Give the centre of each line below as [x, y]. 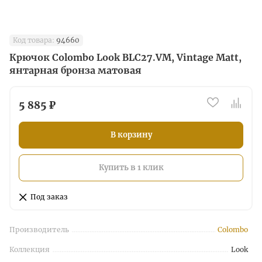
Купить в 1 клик [131, 168]
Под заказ [49, 197]
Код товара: [34, 40]
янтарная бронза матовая [75, 70]
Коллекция [30, 249]
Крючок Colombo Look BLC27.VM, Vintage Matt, [125, 57]
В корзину [131, 135]
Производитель [39, 230]
